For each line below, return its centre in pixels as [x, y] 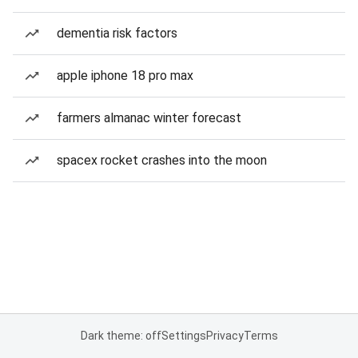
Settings [183, 336]
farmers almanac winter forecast [149, 118]
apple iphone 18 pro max [125, 76]
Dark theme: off [121, 336]
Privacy [225, 336]
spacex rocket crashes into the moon [162, 160]
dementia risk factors [117, 33]
